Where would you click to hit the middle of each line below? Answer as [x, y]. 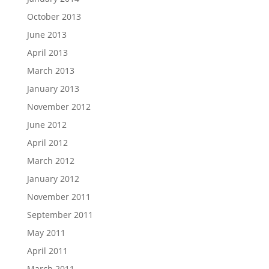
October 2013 [54, 17]
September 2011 [60, 215]
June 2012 [47, 125]
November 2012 [59, 107]
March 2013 [50, 71]
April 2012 [47, 143]
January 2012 [53, 179]
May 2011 [46, 233]
